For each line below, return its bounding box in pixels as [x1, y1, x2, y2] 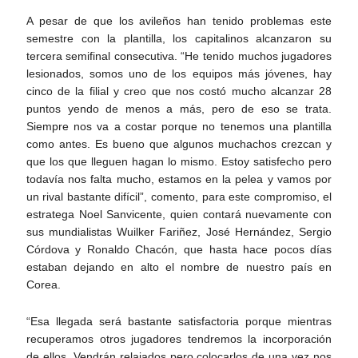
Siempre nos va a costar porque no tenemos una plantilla [26, 119, 332, 133]
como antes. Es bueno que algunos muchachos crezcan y [26, 137, 332, 150]
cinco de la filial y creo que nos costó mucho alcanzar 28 [26, 84, 332, 97]
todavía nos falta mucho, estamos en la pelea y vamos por [26, 172, 332, 185]
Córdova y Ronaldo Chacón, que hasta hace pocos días [26, 242, 332, 256]
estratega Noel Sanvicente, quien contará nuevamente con [26, 207, 332, 221]
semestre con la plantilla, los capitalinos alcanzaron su [26, 31, 332, 45]
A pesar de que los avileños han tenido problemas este [26, 14, 332, 27]
